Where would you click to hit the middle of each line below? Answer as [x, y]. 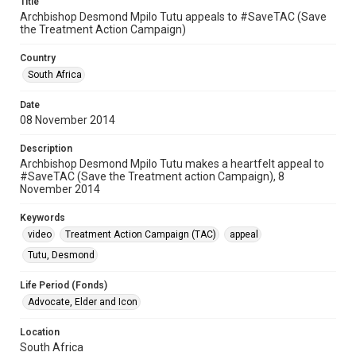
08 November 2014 [68, 120]
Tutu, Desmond [61, 255]
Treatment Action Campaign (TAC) [141, 234]
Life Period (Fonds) [64, 285]
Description [46, 149]
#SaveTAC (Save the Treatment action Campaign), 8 [152, 176]
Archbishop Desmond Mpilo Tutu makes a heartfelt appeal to [172, 164]
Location [40, 332]
